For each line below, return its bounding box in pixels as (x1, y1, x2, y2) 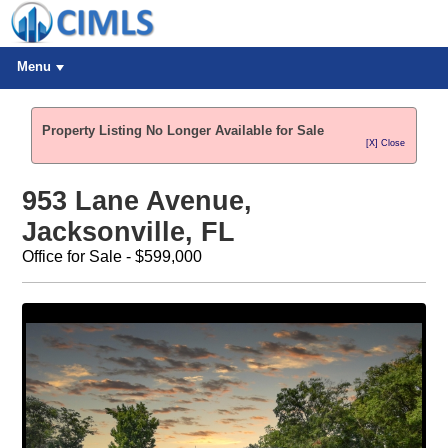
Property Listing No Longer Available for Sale (42, 123, 325, 138)
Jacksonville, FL (21, 217, 235, 248)
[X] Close (366, 138, 406, 148)
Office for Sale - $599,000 (21, 248, 202, 266)
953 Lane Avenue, (21, 186, 252, 217)
